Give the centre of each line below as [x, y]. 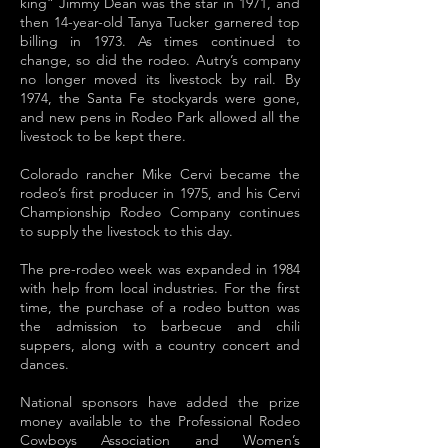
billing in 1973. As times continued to [160, 41]
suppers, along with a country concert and [160, 345]
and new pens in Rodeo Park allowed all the [160, 117]
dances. [46, 364]
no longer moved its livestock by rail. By [160, 79]
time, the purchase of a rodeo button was [160, 307]
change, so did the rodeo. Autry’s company [160, 60]
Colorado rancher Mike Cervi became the [160, 174]
